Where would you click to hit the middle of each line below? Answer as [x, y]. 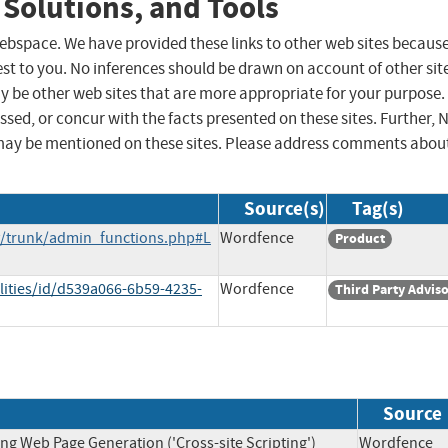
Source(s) [284, 209]
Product [360, 239]
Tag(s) [378, 209]
